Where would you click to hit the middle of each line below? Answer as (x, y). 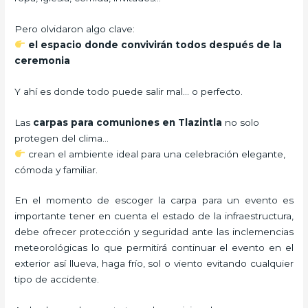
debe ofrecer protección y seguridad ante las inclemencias (154, 232)
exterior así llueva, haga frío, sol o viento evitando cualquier (154, 264)
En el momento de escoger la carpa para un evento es (154, 200)
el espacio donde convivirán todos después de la (155, 44)
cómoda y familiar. (56, 169)
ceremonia (43, 60)
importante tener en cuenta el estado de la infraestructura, (154, 216)
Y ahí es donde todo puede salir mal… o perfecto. (129, 91)
